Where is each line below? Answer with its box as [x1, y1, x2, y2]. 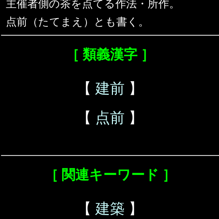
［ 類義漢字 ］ [66, 47, 154, 63]
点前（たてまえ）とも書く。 [6, 16, 149, 28]
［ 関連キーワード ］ [44, 167, 176, 183]
